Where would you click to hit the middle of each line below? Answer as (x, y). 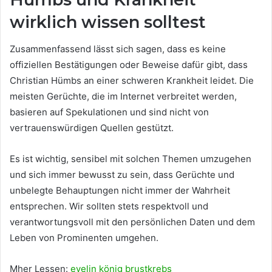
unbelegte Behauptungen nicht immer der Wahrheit (120, 190)
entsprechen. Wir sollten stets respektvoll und (109, 206)
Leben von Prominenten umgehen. (84, 238)
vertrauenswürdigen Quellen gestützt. (92, 128)
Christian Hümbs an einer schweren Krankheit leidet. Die (132, 80)
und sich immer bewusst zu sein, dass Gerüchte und (122, 175)
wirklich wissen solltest (108, 22)
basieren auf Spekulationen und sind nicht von (109, 112)
